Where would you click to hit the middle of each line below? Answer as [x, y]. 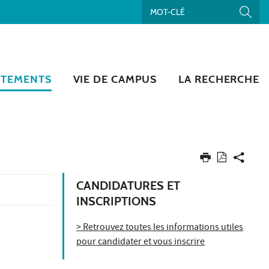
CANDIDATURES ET [128, 185]
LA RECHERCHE [219, 79]
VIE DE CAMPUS [115, 79]
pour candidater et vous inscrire [141, 242]
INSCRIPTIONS [116, 201]
